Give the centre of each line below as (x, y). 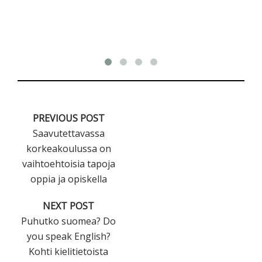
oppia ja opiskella (68, 179)
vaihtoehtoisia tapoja (68, 163)
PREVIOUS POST (68, 118)
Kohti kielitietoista (69, 251)
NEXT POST (69, 206)
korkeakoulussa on (68, 148)
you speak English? (68, 236)
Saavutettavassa (68, 133)
